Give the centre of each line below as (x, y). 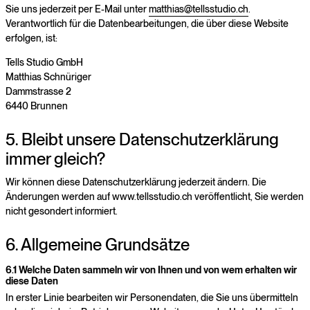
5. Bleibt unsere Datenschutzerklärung (142, 139)
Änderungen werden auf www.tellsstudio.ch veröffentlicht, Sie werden (155, 197)
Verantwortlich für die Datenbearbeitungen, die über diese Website (147, 23)
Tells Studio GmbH (44, 62)
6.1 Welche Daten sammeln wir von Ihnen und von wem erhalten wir (151, 270)
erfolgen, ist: (31, 38)
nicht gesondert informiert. (62, 211)
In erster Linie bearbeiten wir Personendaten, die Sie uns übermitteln (152, 297)
